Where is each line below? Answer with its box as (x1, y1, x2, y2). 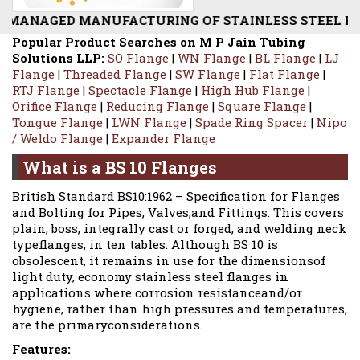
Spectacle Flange (88, 82, 192, 99)
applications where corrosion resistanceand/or (12, 284, 302, 301)
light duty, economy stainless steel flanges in (12, 268, 288, 285)
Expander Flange (112, 130, 215, 147)
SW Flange (175, 66, 240, 83)
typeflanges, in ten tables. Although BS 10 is (12, 236, 278, 253)
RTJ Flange (12, 82, 80, 99)
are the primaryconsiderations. (12, 317, 202, 333)
